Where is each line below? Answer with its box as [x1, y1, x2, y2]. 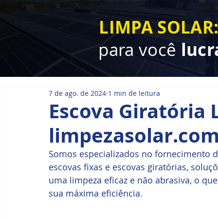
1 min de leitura [108, 88, 160, 98]
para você [98, 38, 181, 61]
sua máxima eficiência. [49, 187, 143, 199]
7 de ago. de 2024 [49, 88, 106, 98]
